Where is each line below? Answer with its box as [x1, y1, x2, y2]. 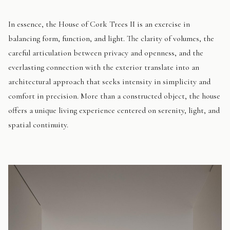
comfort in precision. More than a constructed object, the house [8, 91, 220, 102]
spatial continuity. [8, 120, 68, 130]
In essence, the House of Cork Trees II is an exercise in [8, 19, 190, 30]
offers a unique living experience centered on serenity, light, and [8, 105, 220, 116]
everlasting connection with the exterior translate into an [8, 62, 199, 73]
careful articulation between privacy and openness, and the [8, 48, 203, 59]
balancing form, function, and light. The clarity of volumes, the [8, 33, 214, 44]
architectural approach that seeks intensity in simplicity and [8, 76, 210, 87]
